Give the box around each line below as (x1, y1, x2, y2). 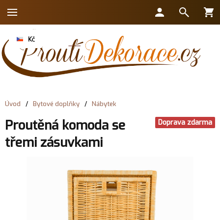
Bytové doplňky (33, 100, 80, 108)
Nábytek (92, 100, 116, 108)
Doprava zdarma (158, 118, 212, 127)
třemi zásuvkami (5, 134, 103, 151)
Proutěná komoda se (5, 117, 125, 134)
